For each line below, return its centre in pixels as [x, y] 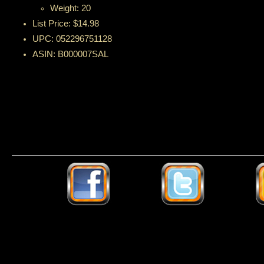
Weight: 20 [70, 8]
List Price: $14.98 [66, 24]
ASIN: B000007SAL [70, 54]
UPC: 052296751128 [72, 39]
